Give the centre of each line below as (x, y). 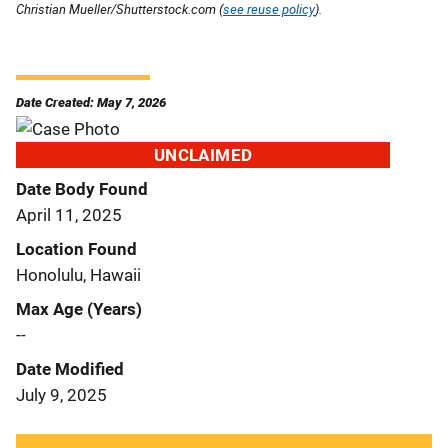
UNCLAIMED (203, 154)
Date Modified (70, 368)
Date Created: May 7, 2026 (91, 102)
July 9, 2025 (61, 394)
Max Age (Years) (79, 308)
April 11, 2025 (69, 214)
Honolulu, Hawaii (78, 274)
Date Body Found (82, 188)
